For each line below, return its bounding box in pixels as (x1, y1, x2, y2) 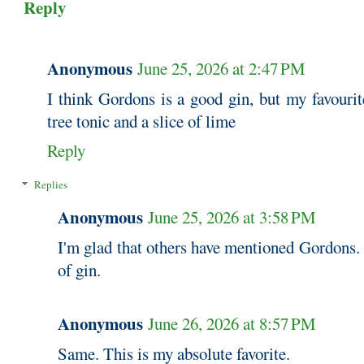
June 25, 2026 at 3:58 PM (148, 206, 316, 229)
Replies (33, 177, 67, 193)
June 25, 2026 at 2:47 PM (137, 56, 305, 80)
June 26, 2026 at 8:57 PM (148, 312, 316, 336)
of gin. (58, 258, 101, 282)
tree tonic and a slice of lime (47, 109, 236, 132)
